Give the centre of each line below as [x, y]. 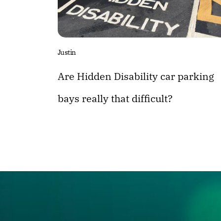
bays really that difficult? [115, 98]
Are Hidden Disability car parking [136, 76]
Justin [67, 52]
